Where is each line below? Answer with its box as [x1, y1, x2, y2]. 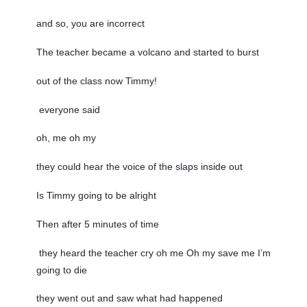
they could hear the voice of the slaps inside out [36, 161, 243, 173]
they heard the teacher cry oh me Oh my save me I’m [36, 247, 271, 258]
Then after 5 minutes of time [36, 218, 159, 230]
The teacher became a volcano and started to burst [36, 47, 259, 58]
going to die [36, 264, 87, 275]
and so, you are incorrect [36, 18, 145, 29]
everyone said [36, 103, 100, 115]
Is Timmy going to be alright [36, 190, 156, 201]
